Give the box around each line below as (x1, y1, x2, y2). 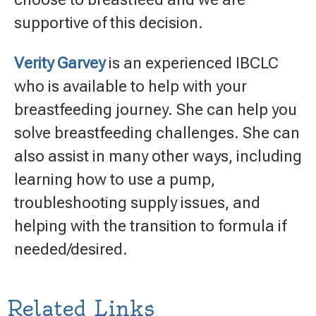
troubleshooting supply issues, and (14, 193, 260, 212)
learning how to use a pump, (14, 170, 215, 188)
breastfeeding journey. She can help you (14, 100, 297, 119)
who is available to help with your (14, 77, 247, 95)
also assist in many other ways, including (14, 147, 302, 165)
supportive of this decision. (14, 13, 203, 32)
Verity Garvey (14, 54, 105, 72)
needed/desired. (14, 240, 128, 258)
